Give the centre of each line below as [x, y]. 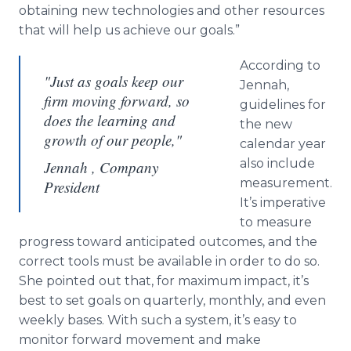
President [72, 187]
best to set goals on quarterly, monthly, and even [172, 300]
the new [266, 124]
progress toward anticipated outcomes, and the [168, 242]
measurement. [286, 183]
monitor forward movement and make [140, 340]
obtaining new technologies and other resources [172, 11]
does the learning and [110, 120]
